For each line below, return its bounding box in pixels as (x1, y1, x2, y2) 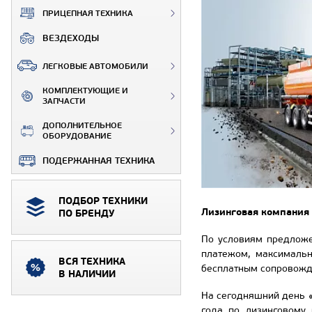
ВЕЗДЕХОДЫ (42, 32, 99, 44)
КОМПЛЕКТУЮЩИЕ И (42, 85, 128, 96)
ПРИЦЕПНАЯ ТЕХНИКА (42, 8, 133, 19)
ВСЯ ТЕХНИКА (58, 255, 125, 268)
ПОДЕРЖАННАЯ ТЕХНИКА (42, 155, 155, 166)
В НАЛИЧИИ (58, 267, 116, 281)
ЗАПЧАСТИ (42, 95, 86, 107)
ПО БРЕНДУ (58, 207, 114, 220)
